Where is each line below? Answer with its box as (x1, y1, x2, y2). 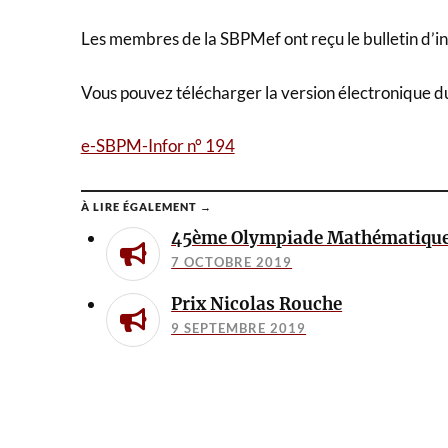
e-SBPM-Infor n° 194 (80, 135, 235, 156)
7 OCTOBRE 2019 (171, 254, 293, 270)
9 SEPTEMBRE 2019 (171, 319, 307, 336)
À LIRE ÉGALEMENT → (80, 200, 212, 213)
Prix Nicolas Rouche (171, 292, 343, 315)
